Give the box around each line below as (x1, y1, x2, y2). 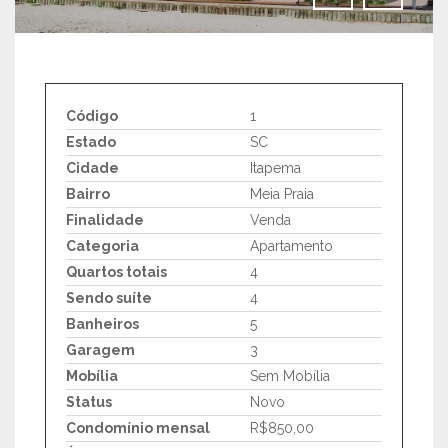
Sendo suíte (66, 290, 152, 306)
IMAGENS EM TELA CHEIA (144, 37, 316, 53)
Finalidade (66, 212, 144, 228)
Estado (66, 134, 116, 150)
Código (66, 108, 118, 124)
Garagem (66, 342, 135, 358)
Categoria (66, 238, 139, 254)
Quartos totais (66, 264, 167, 280)
